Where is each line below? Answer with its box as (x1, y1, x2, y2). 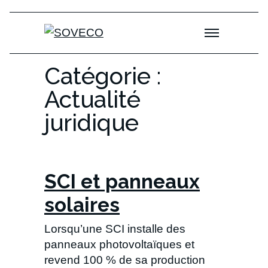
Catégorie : (44, 62, 161, 90)
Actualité (44, 86, 141, 114)
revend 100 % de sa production (44, 254, 205, 267)
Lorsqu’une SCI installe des (44, 223, 185, 236)
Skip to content (14, 11, 91, 24)
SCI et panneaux (44, 169, 200, 193)
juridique (44, 109, 139, 137)
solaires (44, 193, 120, 217)
